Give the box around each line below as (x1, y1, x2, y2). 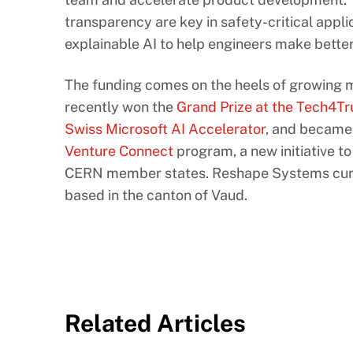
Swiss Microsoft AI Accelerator (65, 121, 266, 138)
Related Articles (65, 309, 246, 338)
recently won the (65, 98, 176, 116)
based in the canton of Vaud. (65, 187, 247, 204)
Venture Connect (65, 143, 173, 160)
